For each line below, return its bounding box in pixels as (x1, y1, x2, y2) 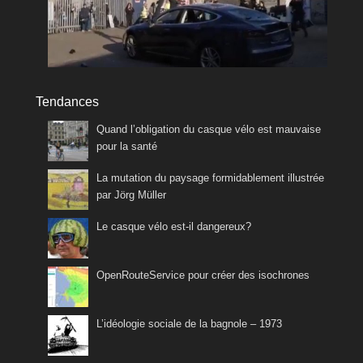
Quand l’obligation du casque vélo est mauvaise (96, 122, 321, 135)
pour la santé (96, 139, 157, 152)
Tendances (36, 94, 99, 109)
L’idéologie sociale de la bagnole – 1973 (96, 317, 282, 330)
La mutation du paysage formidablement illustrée (96, 171, 324, 184)
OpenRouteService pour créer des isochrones (96, 268, 310, 281)
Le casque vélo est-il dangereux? (96, 220, 251, 233)
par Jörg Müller (96, 188, 166, 201)
